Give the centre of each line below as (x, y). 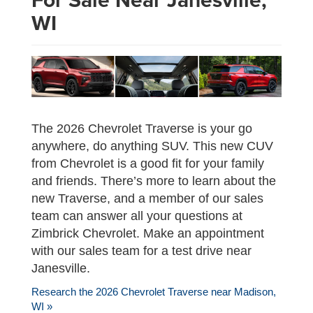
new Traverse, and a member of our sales (147, 199)
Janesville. (61, 269)
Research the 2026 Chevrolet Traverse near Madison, (154, 292)
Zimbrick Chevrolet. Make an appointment (148, 234)
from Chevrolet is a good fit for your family (148, 164)
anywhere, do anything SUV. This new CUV (152, 146)
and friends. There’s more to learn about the (154, 181)
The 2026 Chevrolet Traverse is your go (142, 129)
